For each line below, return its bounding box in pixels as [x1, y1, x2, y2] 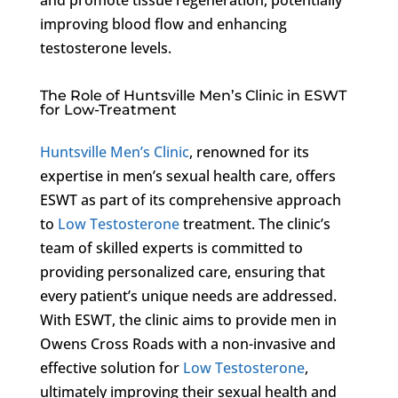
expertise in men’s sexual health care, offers [39, 165, 336, 186]
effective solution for [39, 357, 183, 378]
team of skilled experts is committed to [39, 237, 303, 258]
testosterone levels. [39, 37, 171, 58]
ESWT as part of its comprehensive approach [39, 189, 341, 210]
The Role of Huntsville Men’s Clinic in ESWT [39, 86, 346, 104]
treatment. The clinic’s [179, 213, 330, 234]
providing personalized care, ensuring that [39, 261, 325, 282]
